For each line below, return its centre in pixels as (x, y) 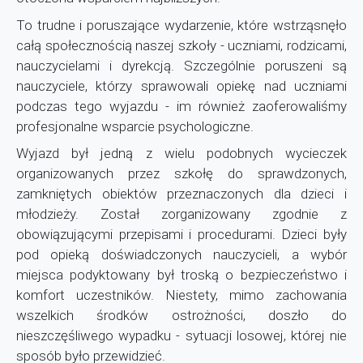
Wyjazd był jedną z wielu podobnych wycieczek (181, 153)
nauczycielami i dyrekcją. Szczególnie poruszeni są (181, 65)
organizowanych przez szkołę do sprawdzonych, (181, 173)
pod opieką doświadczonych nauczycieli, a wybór (181, 254)
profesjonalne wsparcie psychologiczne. (135, 126)
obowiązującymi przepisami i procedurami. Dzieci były (181, 234)
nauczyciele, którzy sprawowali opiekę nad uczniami (181, 85)
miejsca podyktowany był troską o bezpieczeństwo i (181, 275)
